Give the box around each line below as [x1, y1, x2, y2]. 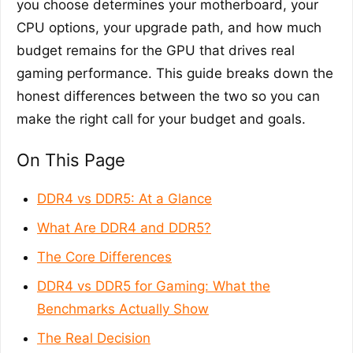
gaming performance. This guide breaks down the [17, 65, 333, 82]
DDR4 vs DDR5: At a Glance [37, 191, 212, 207]
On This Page [17, 150, 125, 171]
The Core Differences [37, 249, 172, 266]
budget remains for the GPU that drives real [17, 43, 295, 59]
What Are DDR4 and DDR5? [37, 220, 211, 236]
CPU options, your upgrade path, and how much [17, 20, 321, 36]
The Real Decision [37, 330, 150, 347]
